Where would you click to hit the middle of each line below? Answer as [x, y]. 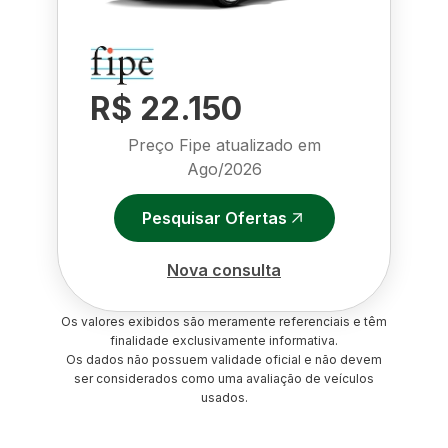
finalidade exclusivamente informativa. [224, 340]
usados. [224, 397]
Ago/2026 [224, 169]
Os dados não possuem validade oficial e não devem [224, 359]
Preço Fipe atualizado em [224, 145]
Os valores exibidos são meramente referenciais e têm [224, 321]
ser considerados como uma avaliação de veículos [224, 378]
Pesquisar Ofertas [214, 217]
